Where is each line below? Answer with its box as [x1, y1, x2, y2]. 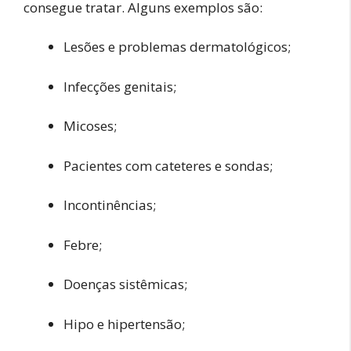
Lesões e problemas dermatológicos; [63, 38, 291, 56]
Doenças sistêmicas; [63, 275, 187, 294]
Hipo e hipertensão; [63, 314, 185, 333]
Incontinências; [63, 196, 156, 215]
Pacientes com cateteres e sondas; [63, 156, 273, 175]
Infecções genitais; [63, 77, 176, 96]
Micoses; [63, 117, 117, 136]
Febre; [63, 235, 102, 254]
